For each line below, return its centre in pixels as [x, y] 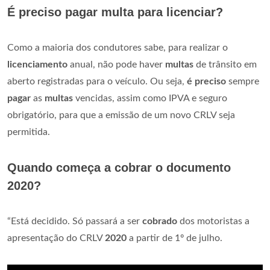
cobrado [160, 221]
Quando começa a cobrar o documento [119, 167]
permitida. [29, 132]
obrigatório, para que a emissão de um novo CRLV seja [121, 115]
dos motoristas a [213, 221]
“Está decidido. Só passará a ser [75, 221]
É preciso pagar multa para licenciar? [115, 12]
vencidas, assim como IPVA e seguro [150, 98]
